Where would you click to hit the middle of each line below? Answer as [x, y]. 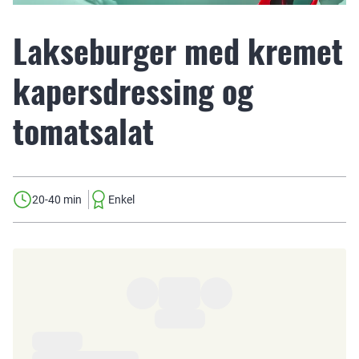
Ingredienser [72, 342]
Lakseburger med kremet [178, 50]
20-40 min [57, 200]
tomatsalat [83, 131]
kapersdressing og [133, 91]
